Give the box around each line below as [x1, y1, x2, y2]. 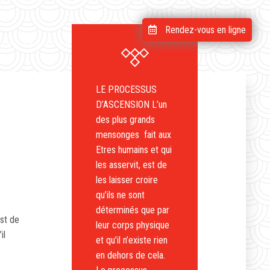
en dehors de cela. [96, 250, 166, 261]
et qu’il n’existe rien [96, 234, 168, 246]
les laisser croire [96, 174, 159, 186]
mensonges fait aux [96, 129, 172, 140]
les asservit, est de [96, 159, 168, 171]
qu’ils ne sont [96, 189, 145, 201]
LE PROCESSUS [96, 84, 157, 95]
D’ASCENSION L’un [96, 99, 168, 110]
